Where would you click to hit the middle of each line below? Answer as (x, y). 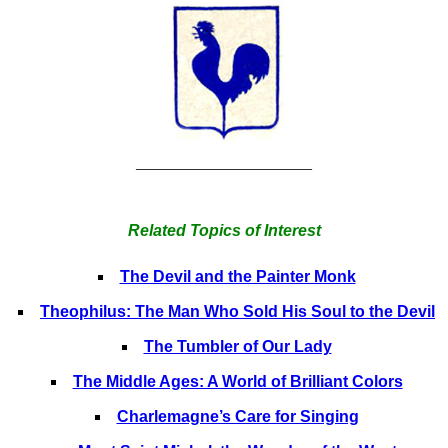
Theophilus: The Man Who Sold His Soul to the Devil (237, 311)
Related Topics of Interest (224, 230)
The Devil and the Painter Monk (237, 276)
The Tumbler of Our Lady (237, 346)
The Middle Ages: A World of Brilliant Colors (237, 381)
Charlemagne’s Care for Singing (237, 416)
